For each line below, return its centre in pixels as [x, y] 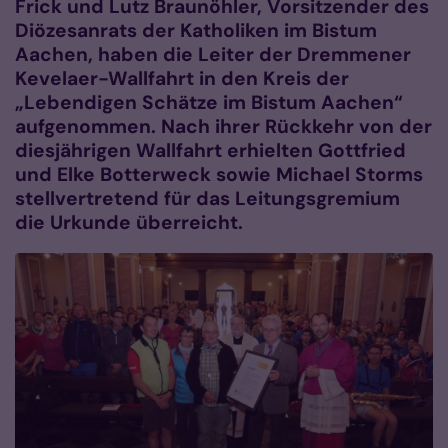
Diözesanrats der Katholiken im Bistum [196, 31]
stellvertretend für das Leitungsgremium [207, 199]
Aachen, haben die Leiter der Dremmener [213, 55]
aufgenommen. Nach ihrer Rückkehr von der [223, 127]
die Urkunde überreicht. [129, 223]
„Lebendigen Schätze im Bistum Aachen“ [209, 103]
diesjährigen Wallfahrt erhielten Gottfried [210, 151]
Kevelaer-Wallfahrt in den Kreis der [182, 79]
